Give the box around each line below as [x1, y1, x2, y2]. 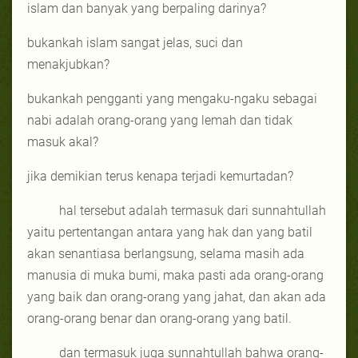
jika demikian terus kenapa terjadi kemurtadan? [27, 168, 293, 184]
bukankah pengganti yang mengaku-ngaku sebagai [27, 90, 317, 106]
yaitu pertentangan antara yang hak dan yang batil [27, 224, 312, 240]
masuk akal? [27, 133, 98, 149]
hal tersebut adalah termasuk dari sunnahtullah [59, 202, 326, 218]
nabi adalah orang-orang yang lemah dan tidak [27, 112, 292, 128]
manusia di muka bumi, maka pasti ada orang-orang [27, 267, 324, 283]
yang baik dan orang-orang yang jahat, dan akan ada [27, 288, 326, 304]
